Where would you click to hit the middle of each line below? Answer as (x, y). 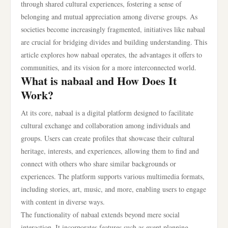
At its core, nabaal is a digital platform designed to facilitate (107, 113)
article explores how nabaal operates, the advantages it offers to (111, 55)
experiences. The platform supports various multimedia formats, (113, 176)
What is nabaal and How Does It (99, 81)
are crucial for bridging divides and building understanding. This (114, 42)
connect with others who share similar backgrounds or (98, 164)
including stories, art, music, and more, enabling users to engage (113, 189)
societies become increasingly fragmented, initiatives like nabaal (113, 29)
